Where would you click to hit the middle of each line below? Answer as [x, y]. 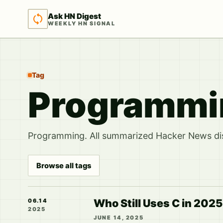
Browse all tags [64, 166]
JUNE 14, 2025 [119, 218]
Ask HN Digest [74, 16]
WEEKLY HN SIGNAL [82, 23]
